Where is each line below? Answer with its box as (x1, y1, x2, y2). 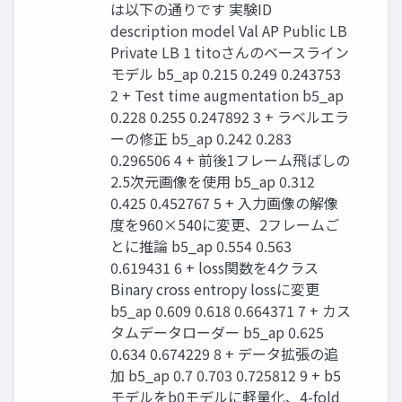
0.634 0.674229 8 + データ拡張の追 (110, 343, 338, 365)
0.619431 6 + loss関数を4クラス (110, 257, 319, 279)
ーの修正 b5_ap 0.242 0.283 (110, 127, 292, 150)
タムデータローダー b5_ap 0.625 (110, 321, 324, 344)
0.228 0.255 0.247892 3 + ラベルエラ (110, 106, 349, 128)
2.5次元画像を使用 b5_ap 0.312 (110, 170, 315, 193)
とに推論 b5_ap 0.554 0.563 (110, 235, 292, 258)
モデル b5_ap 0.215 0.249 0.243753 (110, 63, 341, 85)
